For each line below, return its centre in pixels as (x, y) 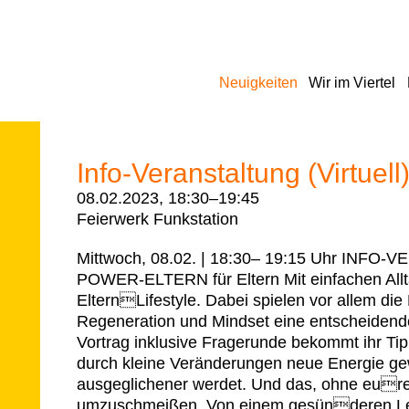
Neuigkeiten (258, 83)
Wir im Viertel (352, 83)
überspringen (123, 94)
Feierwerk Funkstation (157, 219)
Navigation (114, 73)
